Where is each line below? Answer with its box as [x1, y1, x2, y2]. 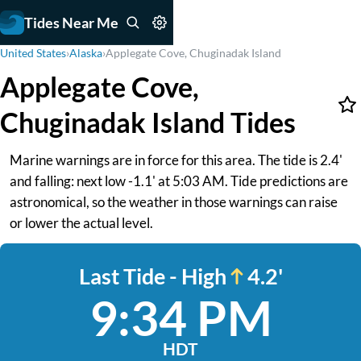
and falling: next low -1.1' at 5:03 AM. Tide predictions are [10, 172, 348, 189]
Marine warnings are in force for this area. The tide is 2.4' [10, 151, 342, 168]
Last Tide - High [78, 263, 226, 289]
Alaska [69, 46, 102, 60]
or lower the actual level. [10, 214, 153, 231]
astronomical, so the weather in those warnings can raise [10, 193, 338, 210]
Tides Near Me [24, 13, 118, 31]
